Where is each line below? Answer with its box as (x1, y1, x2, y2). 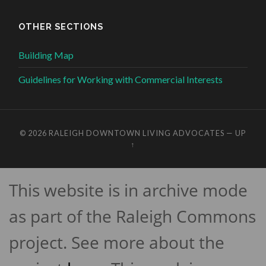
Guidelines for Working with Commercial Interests (18, 74, 223, 85)
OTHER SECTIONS (18, 21, 104, 32)
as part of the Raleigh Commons (9, 205, 256, 228)
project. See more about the (9, 231, 224, 254)
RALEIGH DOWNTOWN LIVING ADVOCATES (49, 128, 225, 138)
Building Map (18, 49, 74, 61)
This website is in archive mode (9, 179, 248, 202)
